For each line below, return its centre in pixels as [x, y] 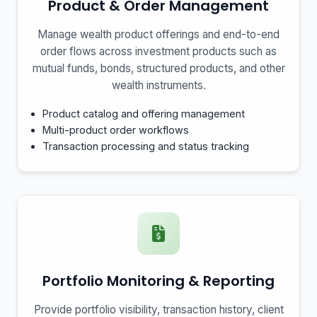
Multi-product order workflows [116, 130]
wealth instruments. [158, 85]
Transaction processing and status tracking [146, 146]
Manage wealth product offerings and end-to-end [158, 34]
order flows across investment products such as [158, 51]
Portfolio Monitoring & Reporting [158, 281]
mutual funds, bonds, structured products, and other [158, 68]
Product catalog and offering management [144, 114]
